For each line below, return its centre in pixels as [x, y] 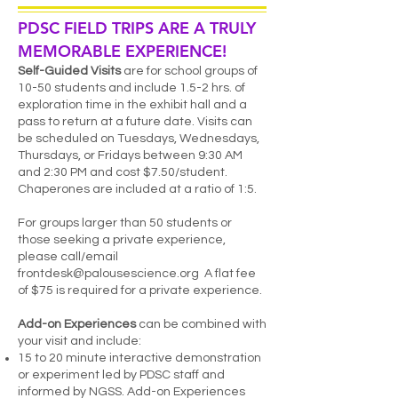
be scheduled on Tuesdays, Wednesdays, [139, 139]
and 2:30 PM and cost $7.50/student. [123, 172]
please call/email [68, 257]
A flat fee [230, 274]
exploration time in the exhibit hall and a [132, 105]
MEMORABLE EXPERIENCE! [122, 51]
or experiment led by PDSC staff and [121, 375]
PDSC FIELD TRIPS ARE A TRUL [132, 28]
